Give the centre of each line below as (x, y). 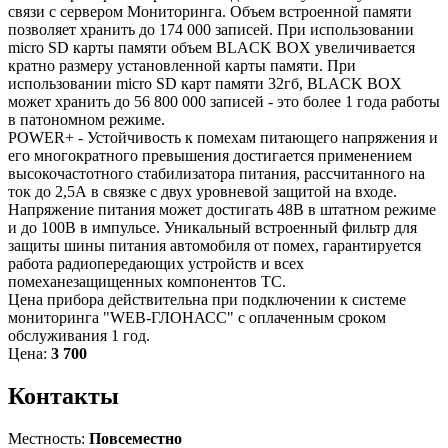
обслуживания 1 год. (79, 335)
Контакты (63, 395)
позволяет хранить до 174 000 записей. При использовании (211, 29)
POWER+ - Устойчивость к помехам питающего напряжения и (223, 137)
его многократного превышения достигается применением (210, 155)
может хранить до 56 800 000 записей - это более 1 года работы (224, 101)
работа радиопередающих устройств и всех (156, 263)
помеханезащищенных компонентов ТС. (147, 281)
